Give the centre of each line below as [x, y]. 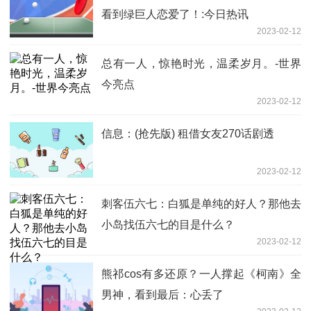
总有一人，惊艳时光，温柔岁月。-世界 [201, 63]
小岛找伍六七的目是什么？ [168, 224]
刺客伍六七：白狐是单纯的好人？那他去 [201, 203]
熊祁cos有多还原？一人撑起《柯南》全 [201, 274]
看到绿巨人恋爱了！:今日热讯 [175, 14]
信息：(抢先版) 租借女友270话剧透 [188, 133]
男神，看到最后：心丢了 [162, 294]
